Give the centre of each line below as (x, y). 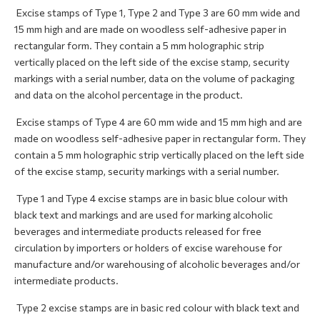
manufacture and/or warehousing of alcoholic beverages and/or (157, 264)
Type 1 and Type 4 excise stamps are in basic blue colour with (151, 198)
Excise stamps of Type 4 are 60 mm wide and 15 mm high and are (158, 122)
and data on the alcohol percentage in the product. (129, 95)
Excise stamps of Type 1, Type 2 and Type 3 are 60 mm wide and (157, 12)
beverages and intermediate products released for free (138, 231)
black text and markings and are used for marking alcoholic (144, 215)
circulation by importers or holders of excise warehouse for (148, 247)
